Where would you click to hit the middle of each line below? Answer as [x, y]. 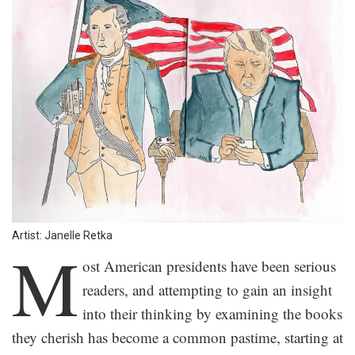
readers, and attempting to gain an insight [207, 289]
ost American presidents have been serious [209, 265]
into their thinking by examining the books [212, 313]
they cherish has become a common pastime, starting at [177, 337]
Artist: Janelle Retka [62, 235]
